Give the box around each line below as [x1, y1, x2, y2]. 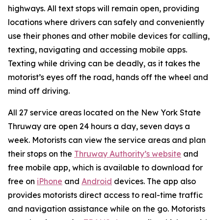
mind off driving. [8, 86, 70, 96]
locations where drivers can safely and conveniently [8, 17, 204, 27]
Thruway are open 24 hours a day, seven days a [8, 121, 190, 131]
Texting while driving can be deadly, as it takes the [8, 58, 200, 68]
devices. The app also [112, 176, 196, 186]
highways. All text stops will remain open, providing [8, 3, 199, 13]
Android [82, 176, 112, 186]
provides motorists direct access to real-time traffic [8, 190, 203, 200]
